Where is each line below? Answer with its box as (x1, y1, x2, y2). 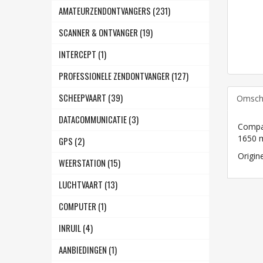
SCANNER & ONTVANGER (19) (59, 26, 153, 39)
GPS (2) (59, 135, 85, 147)
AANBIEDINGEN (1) (59, 244, 117, 256)
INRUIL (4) (59, 222, 93, 234)
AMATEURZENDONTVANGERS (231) (59, 5, 170, 17)
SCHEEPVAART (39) (59, 92, 123, 104)
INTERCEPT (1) (59, 48, 106, 60)
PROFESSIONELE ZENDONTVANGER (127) (59, 70, 188, 82)
